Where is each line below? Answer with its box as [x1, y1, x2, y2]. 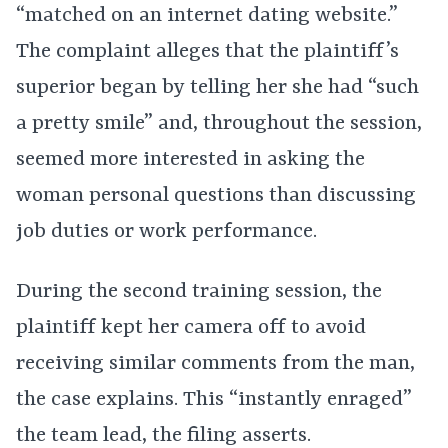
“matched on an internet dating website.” [16, 4, 398, 28]
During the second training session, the [16, 280, 382, 304]
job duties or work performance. [16, 220, 317, 244]
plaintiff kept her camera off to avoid [16, 316, 366, 340]
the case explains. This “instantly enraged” [16, 388, 412, 412]
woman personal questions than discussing [16, 184, 416, 208]
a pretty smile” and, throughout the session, [16, 112, 422, 136]
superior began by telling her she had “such [16, 76, 419, 100]
